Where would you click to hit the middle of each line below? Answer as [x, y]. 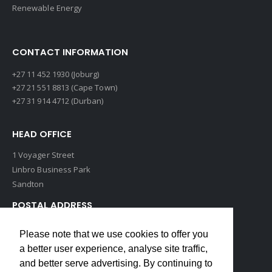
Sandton [28, 184]
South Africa [35, 255]
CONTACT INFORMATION [70, 52]
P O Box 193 [34, 226]
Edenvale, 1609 [40, 240]
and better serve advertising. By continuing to [116, 263]
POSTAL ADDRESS [52, 205]
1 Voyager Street [43, 155]
